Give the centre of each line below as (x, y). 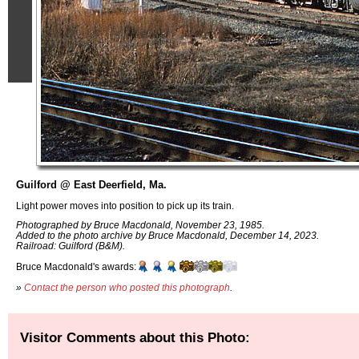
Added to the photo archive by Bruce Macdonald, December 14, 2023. (167, 236)
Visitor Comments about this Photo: (135, 337)
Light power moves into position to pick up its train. (125, 205)
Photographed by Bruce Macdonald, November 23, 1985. (140, 225)
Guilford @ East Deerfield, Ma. (91, 185)
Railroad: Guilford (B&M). (71, 246)
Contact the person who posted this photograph (127, 287)
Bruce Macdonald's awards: (76, 267)
